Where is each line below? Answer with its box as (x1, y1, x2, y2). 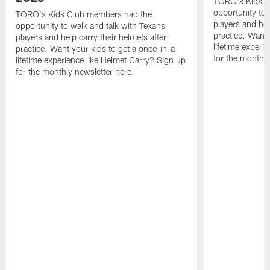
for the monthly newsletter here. (16, 66, 135, 77)
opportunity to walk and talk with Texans (16, 20, 166, 31)
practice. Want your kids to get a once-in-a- (16, 43, 179, 54)
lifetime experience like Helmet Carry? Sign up (16, 54, 186, 65)
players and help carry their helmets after (16, 31, 167, 42)
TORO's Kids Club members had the (16, 8, 152, 19)
